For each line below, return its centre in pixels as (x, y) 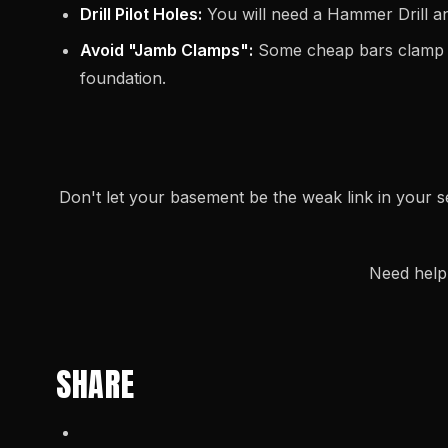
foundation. (123, 78)
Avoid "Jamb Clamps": (166, 50)
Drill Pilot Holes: (141, 14)
